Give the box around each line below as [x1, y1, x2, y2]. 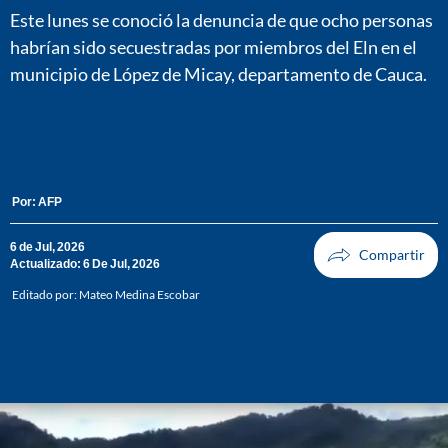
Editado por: [12, 287, 79, 303]
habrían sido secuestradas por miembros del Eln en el [10, 35, 417, 58]
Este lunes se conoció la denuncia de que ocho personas [10, 8, 433, 31]
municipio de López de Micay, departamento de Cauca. [10, 62, 427, 85]
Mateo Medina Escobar [79, 287, 200, 303]
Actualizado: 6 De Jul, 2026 [10, 256, 160, 272]
